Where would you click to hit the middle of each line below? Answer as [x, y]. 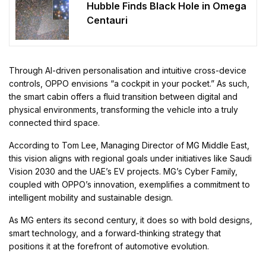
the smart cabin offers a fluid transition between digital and [123, 97]
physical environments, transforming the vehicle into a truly [124, 110]
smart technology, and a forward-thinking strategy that [115, 233]
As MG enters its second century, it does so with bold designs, [131, 220]
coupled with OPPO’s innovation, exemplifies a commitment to [130, 185]
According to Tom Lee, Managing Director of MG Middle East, [129, 145]
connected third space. [55, 123]
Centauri [107, 20]
